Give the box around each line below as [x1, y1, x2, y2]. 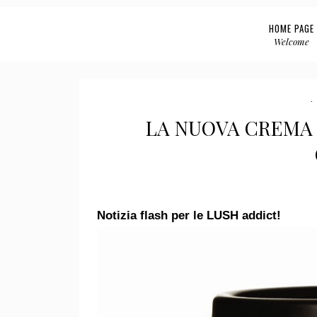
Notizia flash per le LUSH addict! [97, 208, 281, 222]
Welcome [273, 35, 309, 47]
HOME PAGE [268, 21, 314, 35]
